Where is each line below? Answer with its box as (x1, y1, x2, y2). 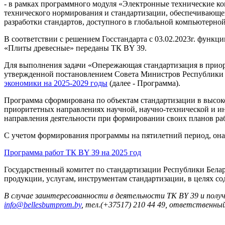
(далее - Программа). (107, 78, 180, 87)
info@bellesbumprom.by (4, 200, 81, 209)
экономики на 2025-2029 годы (4, 78, 107, 87)
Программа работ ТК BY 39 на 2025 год (4, 148, 141, 157)
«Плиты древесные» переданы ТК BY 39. (4, 43, 147, 52)
